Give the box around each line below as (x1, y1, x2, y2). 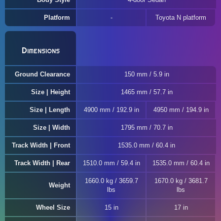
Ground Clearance (15, 71, 70, 78)
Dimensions (21, 45, 60, 56)
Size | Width (33, 124, 70, 131)
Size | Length (30, 106, 70, 113)
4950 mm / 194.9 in (153, 106, 209, 113)
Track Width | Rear (14, 159, 70, 167)
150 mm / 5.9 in (124, 71, 169, 78)
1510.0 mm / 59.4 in (82, 159, 140, 167)
